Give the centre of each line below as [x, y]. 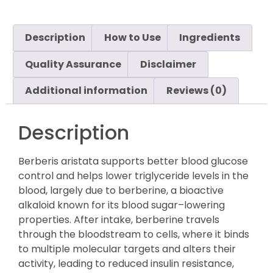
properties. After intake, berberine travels [119, 220]
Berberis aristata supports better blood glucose [133, 161]
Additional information [87, 91]
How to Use [132, 38]
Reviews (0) [196, 91]
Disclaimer [168, 64]
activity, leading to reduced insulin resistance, [126, 264]
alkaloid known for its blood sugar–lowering [122, 205]
